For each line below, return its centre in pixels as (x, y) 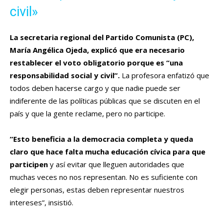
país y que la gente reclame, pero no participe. (88, 113)
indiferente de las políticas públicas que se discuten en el (105, 100)
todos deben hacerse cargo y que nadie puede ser (95, 88)
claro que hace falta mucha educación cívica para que (108, 151)
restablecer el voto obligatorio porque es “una (96, 62)
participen (29, 164)
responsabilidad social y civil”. (65, 75)
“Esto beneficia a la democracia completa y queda (101, 139)
